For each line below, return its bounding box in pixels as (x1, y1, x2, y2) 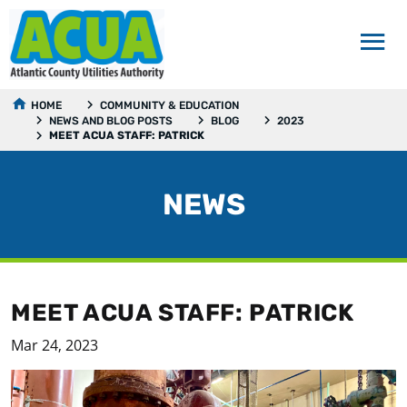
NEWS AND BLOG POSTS (49, 114, 173, 128)
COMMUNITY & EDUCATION (100, 99, 239, 113)
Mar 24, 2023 (11, 335, 98, 356)
